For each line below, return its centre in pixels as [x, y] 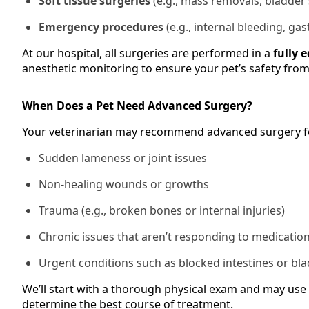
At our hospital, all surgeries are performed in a [148, 53]
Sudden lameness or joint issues [123, 158]
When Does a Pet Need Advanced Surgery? [137, 106]
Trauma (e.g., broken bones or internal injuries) [162, 210]
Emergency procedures [101, 27]
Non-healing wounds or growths [124, 184]
